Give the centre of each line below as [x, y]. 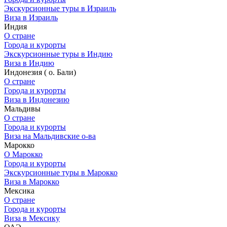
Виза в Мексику [32, 218]
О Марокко [23, 154]
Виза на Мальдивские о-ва [50, 136]
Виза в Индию [29, 63]
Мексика [19, 191]
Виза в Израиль [31, 17]
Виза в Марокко [32, 182]
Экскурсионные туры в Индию [58, 54]
